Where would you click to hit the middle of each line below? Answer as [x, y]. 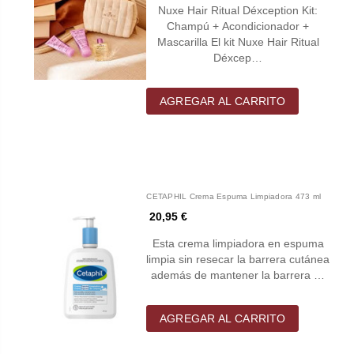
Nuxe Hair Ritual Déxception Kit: [238, 10]
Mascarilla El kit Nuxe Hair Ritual [238, 41]
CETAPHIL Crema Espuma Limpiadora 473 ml [234, 196]
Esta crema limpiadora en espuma [238, 243]
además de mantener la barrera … [238, 275]
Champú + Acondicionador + [238, 26]
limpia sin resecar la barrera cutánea [238, 259]
